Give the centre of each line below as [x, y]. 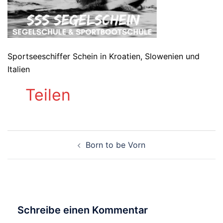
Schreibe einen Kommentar [83, 210]
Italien [19, 69]
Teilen [48, 95]
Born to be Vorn [115, 145]
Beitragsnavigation [62, 142]
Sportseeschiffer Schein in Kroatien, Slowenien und [104, 56]
